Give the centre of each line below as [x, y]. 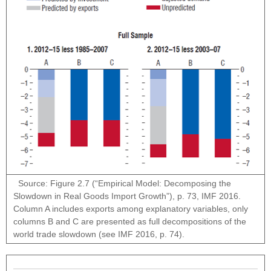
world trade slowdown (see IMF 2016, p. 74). [99, 234]
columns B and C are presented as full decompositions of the [130, 222]
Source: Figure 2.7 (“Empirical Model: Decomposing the [122, 184]
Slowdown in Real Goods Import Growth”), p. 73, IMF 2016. [127, 196]
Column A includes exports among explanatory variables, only [131, 209]
